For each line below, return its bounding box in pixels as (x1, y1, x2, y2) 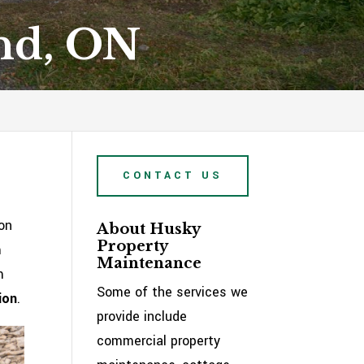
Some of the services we (97, 283, 249, 301)
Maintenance (97, 254, 202, 272)
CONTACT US (123, 168, 223, 183)
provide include (97, 307, 188, 326)
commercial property (97, 331, 221, 350)
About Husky (97, 220, 201, 238)
